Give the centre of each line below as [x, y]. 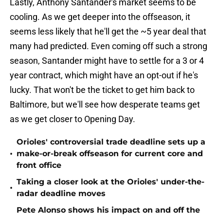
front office [39, 165]
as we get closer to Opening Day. [73, 119]
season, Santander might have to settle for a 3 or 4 [107, 61]
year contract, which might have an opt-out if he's [104, 75]
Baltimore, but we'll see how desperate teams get [105, 105]
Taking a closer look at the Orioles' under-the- [110, 182]
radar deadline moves [61, 194]
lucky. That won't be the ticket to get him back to [102, 90]
